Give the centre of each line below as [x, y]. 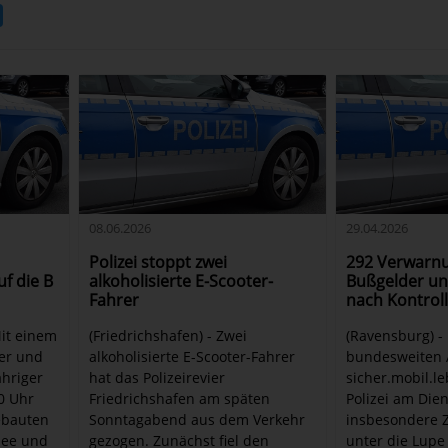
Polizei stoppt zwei [158, 261]
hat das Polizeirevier [157, 377]
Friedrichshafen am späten [180, 398]
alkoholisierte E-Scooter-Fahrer [192, 356]
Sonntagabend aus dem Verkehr [197, 419]
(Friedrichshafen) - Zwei [168, 335]
